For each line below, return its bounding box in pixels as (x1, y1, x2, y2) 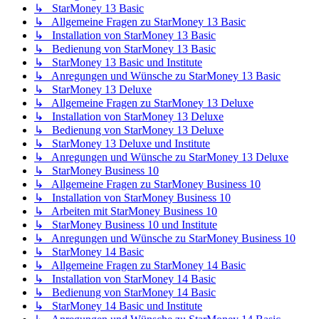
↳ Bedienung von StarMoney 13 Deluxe (34, 124, 224, 137)
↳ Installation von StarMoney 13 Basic (34, 29, 216, 42)
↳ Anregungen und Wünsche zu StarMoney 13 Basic (34, 70, 281, 83)
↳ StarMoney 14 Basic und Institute (34, 300, 202, 313)
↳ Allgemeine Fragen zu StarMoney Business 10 (34, 178, 261, 191)
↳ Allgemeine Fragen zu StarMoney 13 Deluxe (34, 97, 253, 110)
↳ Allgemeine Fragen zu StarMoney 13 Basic (34, 16, 246, 28)
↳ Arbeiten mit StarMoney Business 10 (34, 205, 217, 218)
